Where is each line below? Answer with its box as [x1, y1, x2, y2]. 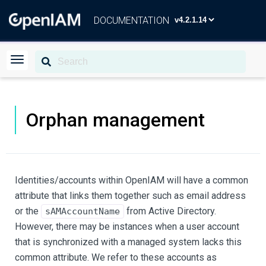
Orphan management [26, 109, 205, 131]
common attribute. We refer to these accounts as [15, 252, 217, 263]
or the [15, 205, 41, 217]
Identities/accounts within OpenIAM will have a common [15, 175, 248, 186]
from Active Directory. [124, 205, 216, 217]
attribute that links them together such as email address [15, 190, 246, 201]
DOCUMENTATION [94, 15, 169, 26]
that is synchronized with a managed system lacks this [15, 236, 242, 248]
